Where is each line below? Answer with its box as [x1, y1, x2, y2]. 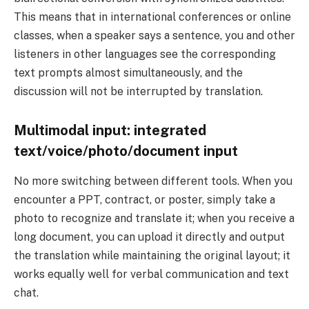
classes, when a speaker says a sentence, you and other [14, 28, 295, 42]
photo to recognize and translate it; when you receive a [14, 211, 295, 225]
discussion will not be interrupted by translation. [14, 84, 263, 98]
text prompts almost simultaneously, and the [14, 66, 243, 79]
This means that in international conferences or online [14, 10, 291, 23]
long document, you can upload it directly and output [14, 230, 285, 243]
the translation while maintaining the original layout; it [14, 248, 290, 262]
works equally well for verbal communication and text [14, 267, 289, 281]
